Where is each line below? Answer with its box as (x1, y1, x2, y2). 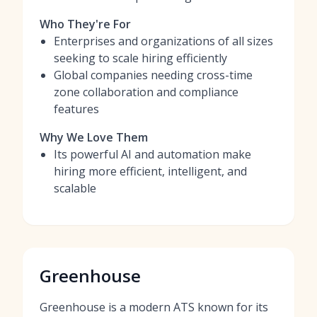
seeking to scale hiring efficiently (54, 50, 227, 66)
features (54, 101, 99, 117)
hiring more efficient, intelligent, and (54, 163, 247, 179)
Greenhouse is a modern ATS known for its (40, 299, 268, 315)
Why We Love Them (40, 129, 148, 145)
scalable (54, 180, 96, 196)
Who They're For (40, 16, 131, 32)
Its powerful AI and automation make (54, 146, 251, 162)
